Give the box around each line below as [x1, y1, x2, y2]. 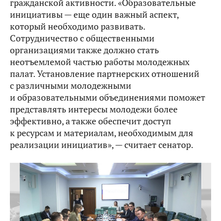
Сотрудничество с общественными [10, 33, 154, 44]
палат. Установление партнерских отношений [10, 68, 199, 79]
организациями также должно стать [10, 44, 159, 56]
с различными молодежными [10, 80, 131, 91]
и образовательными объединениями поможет [10, 92, 205, 103]
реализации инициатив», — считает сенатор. [10, 139, 193, 150]
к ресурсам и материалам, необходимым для [10, 127, 193, 139]
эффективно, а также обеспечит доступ [10, 115, 171, 127]
